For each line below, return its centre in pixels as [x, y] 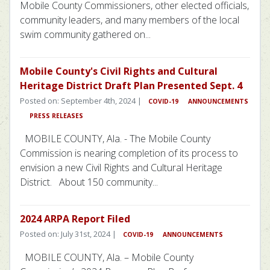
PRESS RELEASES [56, 115]
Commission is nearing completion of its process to [129, 153]
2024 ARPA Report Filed [75, 218]
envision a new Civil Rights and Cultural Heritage [121, 167]
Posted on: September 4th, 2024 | [82, 100]
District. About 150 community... [89, 182]
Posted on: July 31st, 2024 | [69, 234]
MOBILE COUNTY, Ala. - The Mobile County [115, 138]
